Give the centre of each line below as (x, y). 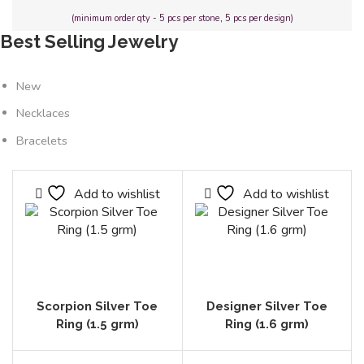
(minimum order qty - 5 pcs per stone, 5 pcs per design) (182, 18)
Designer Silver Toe (266, 305)
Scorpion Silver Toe (97, 305)
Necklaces (43, 113)
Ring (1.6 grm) (266, 323)
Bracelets (42, 140)
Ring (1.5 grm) (97, 323)
